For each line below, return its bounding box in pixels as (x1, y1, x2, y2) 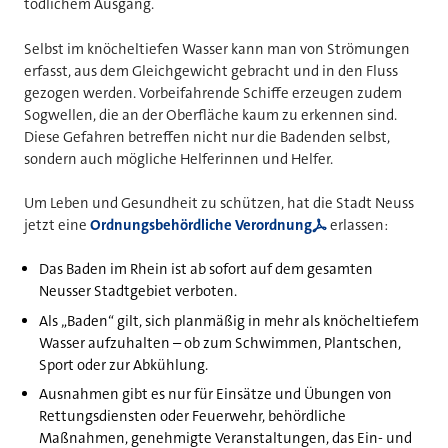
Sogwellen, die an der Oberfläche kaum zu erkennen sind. (24, 104, 397, 125)
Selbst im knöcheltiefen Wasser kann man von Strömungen (24, 38, 410, 59)
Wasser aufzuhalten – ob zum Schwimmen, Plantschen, (38, 332, 401, 353)
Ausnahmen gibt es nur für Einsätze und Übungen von (38, 384, 392, 405)
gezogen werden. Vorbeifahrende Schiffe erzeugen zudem (24, 82, 402, 103)
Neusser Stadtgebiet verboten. (38, 281, 237, 302)
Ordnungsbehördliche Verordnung (90, 215, 312, 236)
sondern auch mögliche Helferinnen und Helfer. (24, 148, 333, 169)
